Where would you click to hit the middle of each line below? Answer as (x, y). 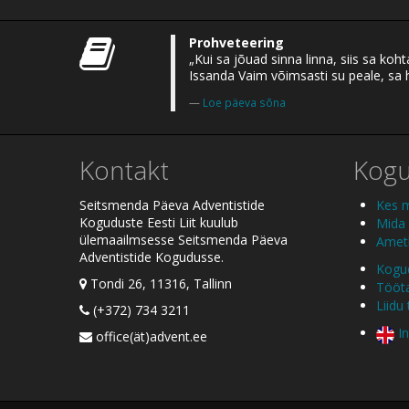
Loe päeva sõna (244, 103)
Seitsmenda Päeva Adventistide (172, 205)
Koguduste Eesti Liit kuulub (159, 223)
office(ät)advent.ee (150, 336)
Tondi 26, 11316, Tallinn (159, 284)
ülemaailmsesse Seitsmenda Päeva (184, 240)
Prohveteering (236, 43)
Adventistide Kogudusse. (152, 257)
